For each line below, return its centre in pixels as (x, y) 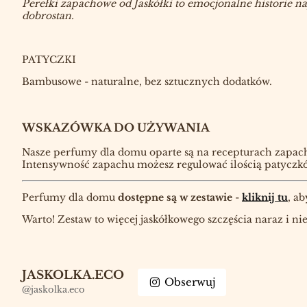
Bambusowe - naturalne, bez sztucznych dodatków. (147, 81)
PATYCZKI (49, 59)
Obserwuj (190, 282)
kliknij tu (265, 197)
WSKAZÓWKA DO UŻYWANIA (116, 128)
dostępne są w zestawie (175, 197)
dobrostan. (48, 15)
